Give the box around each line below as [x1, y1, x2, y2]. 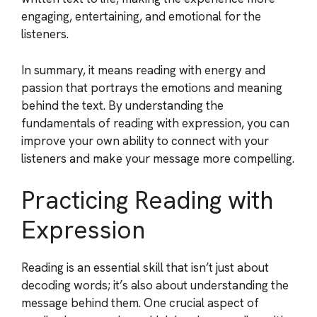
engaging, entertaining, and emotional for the [21, 8, 261, 24]
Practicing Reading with [21, 184, 273, 217]
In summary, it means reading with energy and [21, 62, 265, 78]
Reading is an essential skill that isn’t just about [21, 260, 269, 275]
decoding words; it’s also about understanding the [21, 277, 289, 293]
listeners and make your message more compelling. [21, 150, 294, 166]
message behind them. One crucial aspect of [21, 295, 259, 311]
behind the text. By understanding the [21, 97, 224, 113]
